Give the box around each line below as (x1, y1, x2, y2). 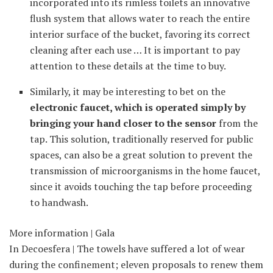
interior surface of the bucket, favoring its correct (30, 27, 251, 41)
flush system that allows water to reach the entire (30, 12, 250, 26)
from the (216, 116, 258, 130)
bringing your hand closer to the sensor (30, 116, 217, 130)
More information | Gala (9, 226, 115, 240)
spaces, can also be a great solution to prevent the (30, 148, 253, 162)
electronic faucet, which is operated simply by (30, 101, 246, 115)
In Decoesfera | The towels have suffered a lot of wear (9, 242, 245, 256)
